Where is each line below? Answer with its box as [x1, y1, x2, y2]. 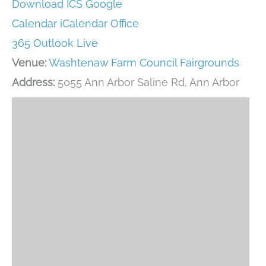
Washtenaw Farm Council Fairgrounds [49, 56, 239, 69]
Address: [12, 76, 55, 89]
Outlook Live [33, 37, 98, 50]
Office [110, 17, 139, 30]
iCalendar [60, 17, 107, 30]
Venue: [12, 56, 46, 69]
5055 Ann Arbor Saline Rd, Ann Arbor [55, 76, 239, 89]
